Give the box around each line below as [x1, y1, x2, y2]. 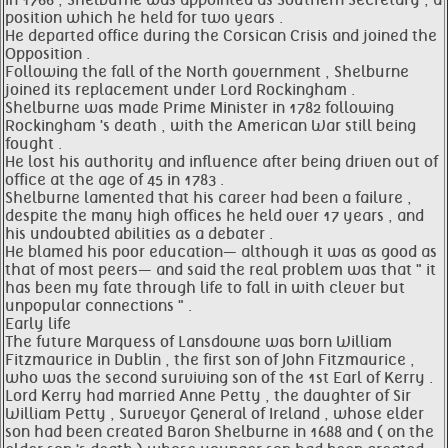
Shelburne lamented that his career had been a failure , [5, 189, 412, 207]
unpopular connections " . [5, 297, 192, 315]
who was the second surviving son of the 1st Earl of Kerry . [5, 369, 433, 387]
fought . [5, 135, 62, 153]
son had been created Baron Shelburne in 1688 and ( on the [5, 423, 434, 441]
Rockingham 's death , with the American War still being [5, 117, 416, 135]
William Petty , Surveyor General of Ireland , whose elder [5, 405, 424, 423]
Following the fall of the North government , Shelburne [5, 63, 409, 81]
